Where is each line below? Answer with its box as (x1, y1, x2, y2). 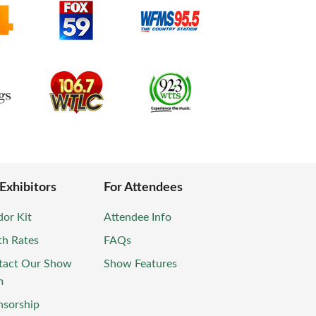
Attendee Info (104, 212, 171, 224)
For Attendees (104, 181, 183, 195)
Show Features (104, 258, 177, 270)
